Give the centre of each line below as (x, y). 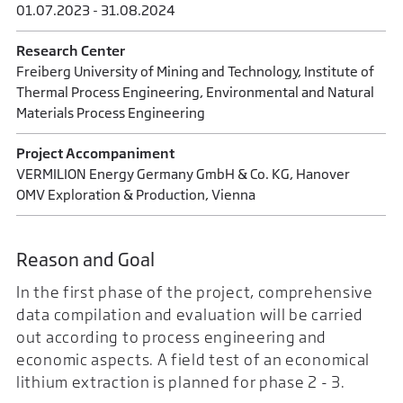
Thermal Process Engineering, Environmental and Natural (195, 93)
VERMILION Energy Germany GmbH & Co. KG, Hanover (183, 175)
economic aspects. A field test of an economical (193, 360)
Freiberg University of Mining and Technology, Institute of (195, 72)
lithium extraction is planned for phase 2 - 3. (181, 382)
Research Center (71, 51)
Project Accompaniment (95, 153)
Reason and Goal (85, 259)
